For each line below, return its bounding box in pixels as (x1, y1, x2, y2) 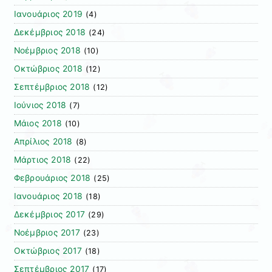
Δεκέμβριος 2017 (13, 209, 86, 220)
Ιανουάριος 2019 (13, 9, 83, 19)
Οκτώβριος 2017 (13, 246, 82, 256)
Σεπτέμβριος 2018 (13, 82, 90, 92)
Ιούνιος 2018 (13, 100, 67, 110)
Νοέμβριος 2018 (13, 46, 81, 56)
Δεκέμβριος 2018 (13, 27, 86, 38)
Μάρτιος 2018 (13, 155, 72, 165)
